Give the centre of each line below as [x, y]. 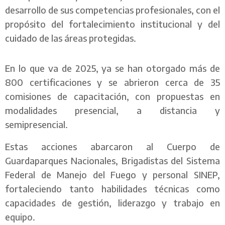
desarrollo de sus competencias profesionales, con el [113, 10]
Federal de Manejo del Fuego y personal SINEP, [113, 174]
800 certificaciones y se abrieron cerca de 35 [113, 82]
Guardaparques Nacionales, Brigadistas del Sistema [113, 160]
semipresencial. [36, 124]
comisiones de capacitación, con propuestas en [113, 96]
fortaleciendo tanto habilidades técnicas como [113, 188]
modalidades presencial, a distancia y [113, 110]
